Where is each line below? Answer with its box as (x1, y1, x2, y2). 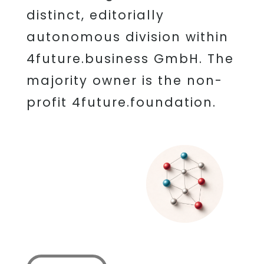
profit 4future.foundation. (26, 94, 216, 111)
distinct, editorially (26, 6, 164, 24)
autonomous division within (26, 28, 229, 46)
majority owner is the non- (26, 72, 223, 90)
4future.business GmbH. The (26, 50, 234, 68)
